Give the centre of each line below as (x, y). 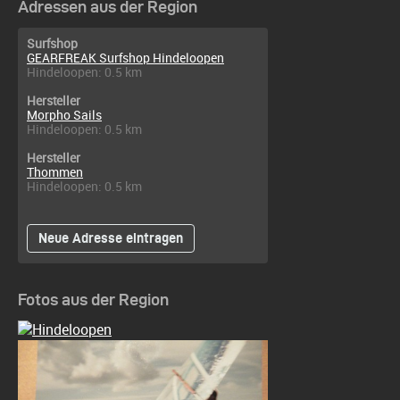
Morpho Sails (64, 115)
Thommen (55, 172)
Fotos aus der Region (93, 299)
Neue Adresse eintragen (111, 237)
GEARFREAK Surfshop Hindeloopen (125, 58)
